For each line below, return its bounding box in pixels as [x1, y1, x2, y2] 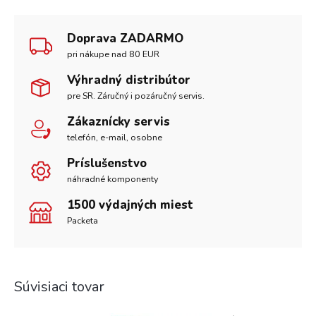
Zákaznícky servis [67, 113, 170, 130]
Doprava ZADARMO [67, 30, 183, 47]
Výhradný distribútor [67, 71, 190, 88]
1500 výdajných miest [67, 196, 193, 213]
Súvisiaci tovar [14, 276, 104, 296]
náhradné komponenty [67, 172, 158, 185]
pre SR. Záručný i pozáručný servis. [67, 89, 205, 102]
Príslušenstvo [67, 154, 147, 171]
